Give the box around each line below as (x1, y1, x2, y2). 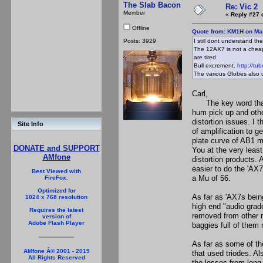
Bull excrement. (194, 62, 237, 69)
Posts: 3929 (123, 37, 156, 44)
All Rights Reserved (28, 254, 85, 261)
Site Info (18, 120, 43, 127)
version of (42, 213, 71, 220)
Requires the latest (29, 207, 83, 213)
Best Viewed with (32, 168, 81, 174)
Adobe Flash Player (28, 220, 85, 226)
